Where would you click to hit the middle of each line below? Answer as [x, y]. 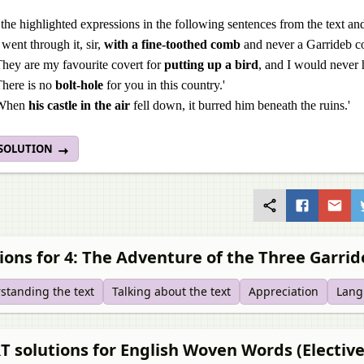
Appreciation [284, 291]
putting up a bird [211, 65]
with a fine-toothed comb [172, 44]
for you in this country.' [164, 85]
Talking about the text [171, 291]
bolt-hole [79, 85]
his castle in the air [79, 105]
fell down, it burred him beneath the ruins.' [240, 105]
